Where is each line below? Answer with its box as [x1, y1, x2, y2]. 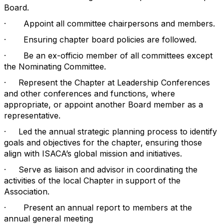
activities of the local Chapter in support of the [4, 175, 180, 185]
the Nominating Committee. [4, 61, 106, 71]
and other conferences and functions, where [4, 88, 175, 98]
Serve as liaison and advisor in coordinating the [18, 164, 197, 174]
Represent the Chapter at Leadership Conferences [18, 77, 210, 87]
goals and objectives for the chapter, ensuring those [4, 137, 202, 147]
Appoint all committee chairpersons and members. [23, 18, 215, 28]
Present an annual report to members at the [23, 202, 192, 212]
